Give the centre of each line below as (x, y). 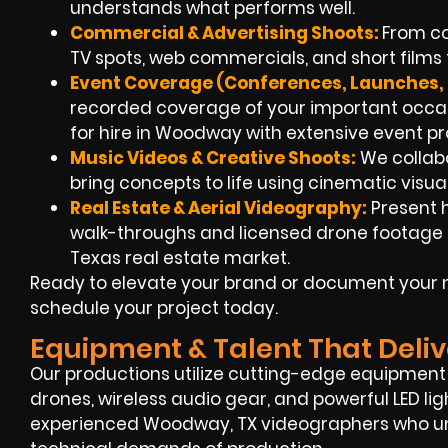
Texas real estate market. (180, 258)
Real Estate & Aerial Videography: (218, 208)
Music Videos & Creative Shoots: (213, 158)
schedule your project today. (154, 308)
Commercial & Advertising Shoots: (226, 33)
